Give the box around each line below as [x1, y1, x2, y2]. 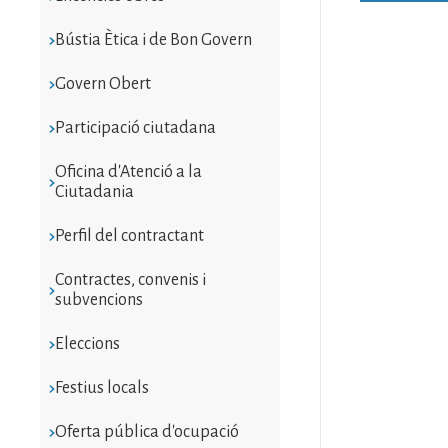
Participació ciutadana [54, 118, 216, 137]
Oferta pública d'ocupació [54, 422, 239, 441]
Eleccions [54, 334, 120, 353]
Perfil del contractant [54, 226, 204, 245]
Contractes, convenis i [54, 270, 206, 289]
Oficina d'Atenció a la [54, 162, 202, 181]
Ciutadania [54, 182, 134, 201]
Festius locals [54, 378, 149, 397]
